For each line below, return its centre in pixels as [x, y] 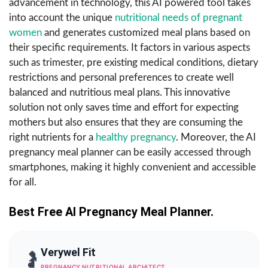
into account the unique [62, 17]
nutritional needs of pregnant [179, 17]
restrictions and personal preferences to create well [121, 77]
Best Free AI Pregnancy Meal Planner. [111, 211]
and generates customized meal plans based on [146, 32]
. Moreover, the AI [216, 137]
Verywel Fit [68, 252]
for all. [23, 182]
